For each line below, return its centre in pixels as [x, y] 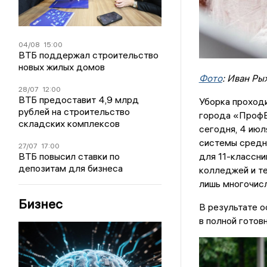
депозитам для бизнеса [71, 168]
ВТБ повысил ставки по [69, 156]
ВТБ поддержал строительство [89, 55]
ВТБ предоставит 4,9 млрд [79, 99]
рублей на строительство [74, 111]
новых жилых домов [62, 66]
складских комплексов [69, 123]
